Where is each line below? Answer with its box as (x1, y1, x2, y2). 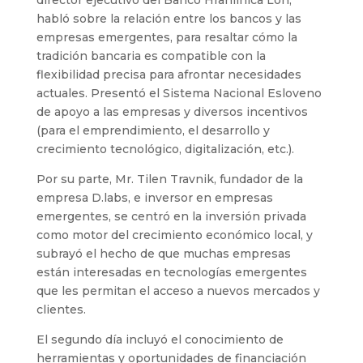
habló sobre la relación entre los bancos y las (36, 11, 301, 26)
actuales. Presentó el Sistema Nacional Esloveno (36, 85, 322, 100)
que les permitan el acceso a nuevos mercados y (36, 283, 320, 298)
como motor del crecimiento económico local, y (36, 227, 313, 242)
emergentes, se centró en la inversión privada (36, 208, 306, 224)
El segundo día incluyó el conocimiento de (36, 331, 284, 347)
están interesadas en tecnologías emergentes (36, 264, 307, 280)
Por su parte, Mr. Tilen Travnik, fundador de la (36, 171, 303, 186)
